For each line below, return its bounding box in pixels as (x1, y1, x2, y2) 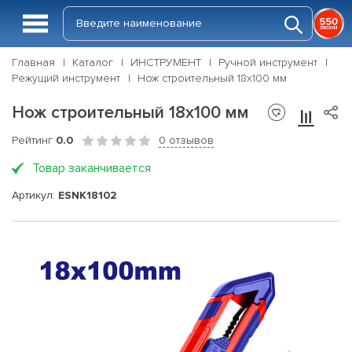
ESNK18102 (58, 188, 117, 202)
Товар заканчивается (32, 160, 151, 176)
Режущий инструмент (12, 71, 120, 85)
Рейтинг (12, 134, 56, 147)
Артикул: (12, 188, 58, 202)
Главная (12, 56, 55, 69)
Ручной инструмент (218, 56, 317, 69)
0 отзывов (159, 134, 214, 147)
